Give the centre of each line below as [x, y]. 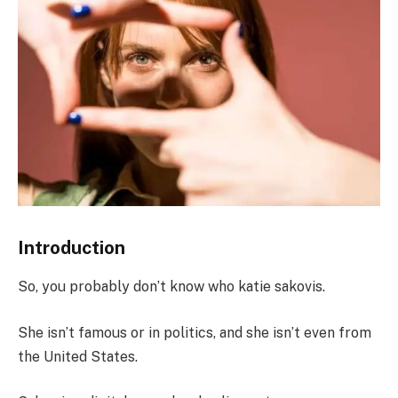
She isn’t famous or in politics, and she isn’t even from [195, 332]
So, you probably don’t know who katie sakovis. [171, 287]
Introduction [72, 247]
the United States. [78, 356]
